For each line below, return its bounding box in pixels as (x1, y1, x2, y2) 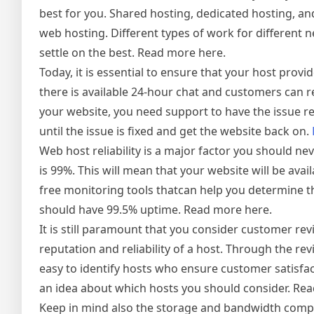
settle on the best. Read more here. (39, 45, 226, 60)
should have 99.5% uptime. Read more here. (39, 202, 272, 217)
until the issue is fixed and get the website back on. (39, 123, 312, 139)
